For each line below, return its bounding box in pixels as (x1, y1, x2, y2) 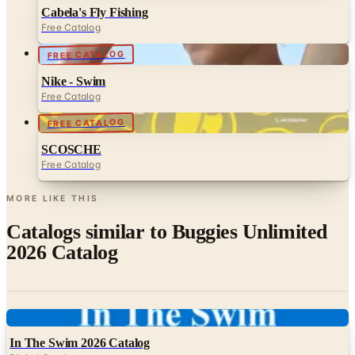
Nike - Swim (41, 36, 106, 51)
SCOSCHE (41, 105, 101, 120)
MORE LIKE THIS (6, 156, 99, 167)
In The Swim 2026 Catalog (10, 299, 151, 313)
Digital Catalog (10, 315, 78, 327)
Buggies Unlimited (171, 182, 327, 206)
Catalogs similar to (6, 182, 172, 206)
